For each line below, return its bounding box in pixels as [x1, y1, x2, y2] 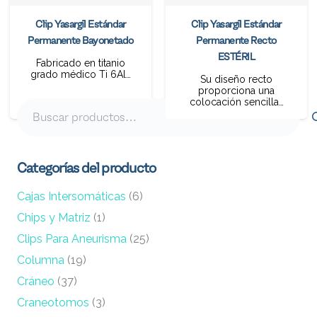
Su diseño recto [200, 73, 272, 85]
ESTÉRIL [217, 51, 255, 63]
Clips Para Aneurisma [17, 231, 127, 246]
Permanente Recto [196, 35, 277, 47]
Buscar [16, 100, 52, 114]
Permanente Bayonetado [28, 35, 134, 47]
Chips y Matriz [17, 210, 91, 224]
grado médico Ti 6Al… [30, 68, 131, 80]
